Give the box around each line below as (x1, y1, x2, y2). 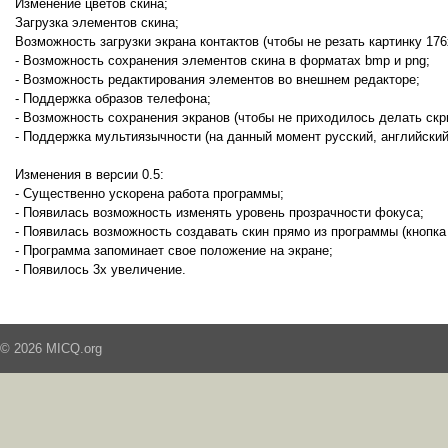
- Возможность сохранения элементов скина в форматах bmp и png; (15, 53, 430, 68)
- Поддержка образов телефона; (15, 91, 211, 106)
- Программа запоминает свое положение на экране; (15, 243, 333, 258)
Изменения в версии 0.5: (15, 167, 164, 182)
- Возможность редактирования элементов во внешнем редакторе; (15, 72, 420, 87)
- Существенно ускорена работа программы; (15, 186, 284, 201)
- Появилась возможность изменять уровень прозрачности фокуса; (15, 205, 424, 220)
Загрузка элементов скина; (15, 15, 179, 30)
